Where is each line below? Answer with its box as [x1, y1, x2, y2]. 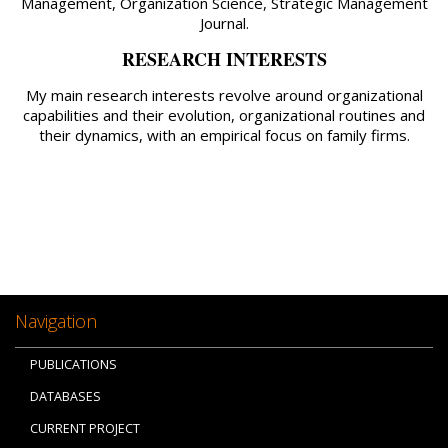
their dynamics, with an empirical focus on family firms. [38, 125, 410, 146]
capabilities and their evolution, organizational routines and [23, 105, 425, 126]
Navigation [15, 309, 97, 334]
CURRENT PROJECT [30, 419, 140, 437]
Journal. [199, 13, 249, 34]
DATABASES [30, 387, 101, 405]
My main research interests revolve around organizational [25, 85, 423, 106]
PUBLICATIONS [30, 355, 117, 373]
